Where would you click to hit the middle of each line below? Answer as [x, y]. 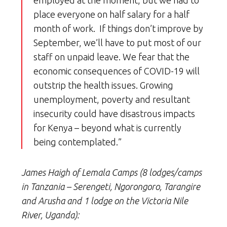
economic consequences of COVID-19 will [117, 71]
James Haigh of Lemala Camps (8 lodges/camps [111, 173]
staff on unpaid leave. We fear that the [111, 57]
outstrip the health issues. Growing [103, 85]
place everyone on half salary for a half [111, 14]
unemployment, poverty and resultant [112, 100]
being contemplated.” [78, 142]
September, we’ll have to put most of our [117, 43]
